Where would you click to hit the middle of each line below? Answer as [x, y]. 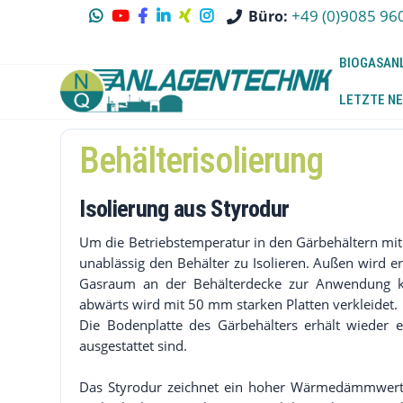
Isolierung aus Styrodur [184, 208]
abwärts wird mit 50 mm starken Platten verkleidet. [239, 304]
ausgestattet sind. [134, 345]
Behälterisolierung [201, 160]
